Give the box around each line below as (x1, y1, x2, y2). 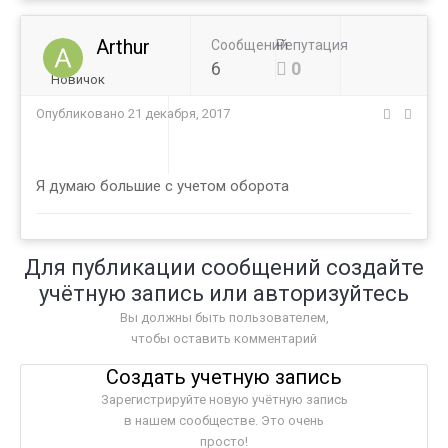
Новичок (51, 72, 105, 88)
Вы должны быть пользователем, (119, 310, 329, 326)
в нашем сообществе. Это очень (124, 413, 324, 429)
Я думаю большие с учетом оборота (36, 177, 289, 196)
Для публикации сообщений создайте (24, 255, 424, 281)
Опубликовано (36, 106, 128, 122)
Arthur (96, 35, 150, 60)
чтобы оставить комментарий (131, 331, 317, 347)
